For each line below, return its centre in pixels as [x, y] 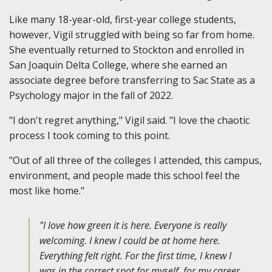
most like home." [47, 190]
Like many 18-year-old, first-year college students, [123, 19]
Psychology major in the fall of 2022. [91, 95]
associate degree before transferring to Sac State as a [132, 80]
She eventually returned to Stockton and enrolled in [127, 49]
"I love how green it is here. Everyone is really [133, 225]
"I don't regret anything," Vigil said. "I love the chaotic [129, 120]
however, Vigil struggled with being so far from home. [132, 34]
